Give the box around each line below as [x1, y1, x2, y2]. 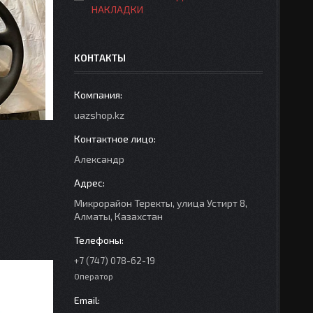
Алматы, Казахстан [74, 210, 163, 222]
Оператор [74, 271, 113, 281]
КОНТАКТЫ [74, 52, 126, 64]
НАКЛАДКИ [92, 3, 143, 15]
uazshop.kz [74, 109, 124, 121]
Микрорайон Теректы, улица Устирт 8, [74, 197, 247, 209]
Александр [74, 153, 124, 165]
